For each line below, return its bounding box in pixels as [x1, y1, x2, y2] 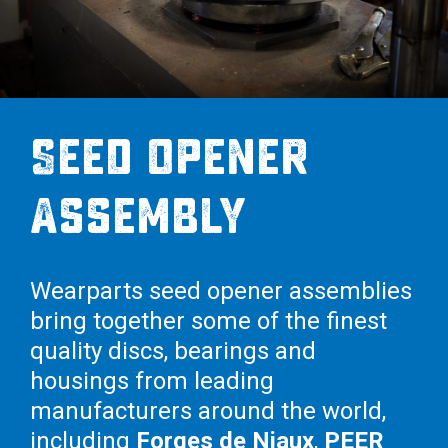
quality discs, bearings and [30, 336, 316, 365]
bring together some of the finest [30, 306, 387, 335]
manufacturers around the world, [30, 396, 386, 425]
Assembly [30, 191, 246, 241]
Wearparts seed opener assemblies [30, 276, 412, 305]
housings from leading [30, 366, 274, 395]
